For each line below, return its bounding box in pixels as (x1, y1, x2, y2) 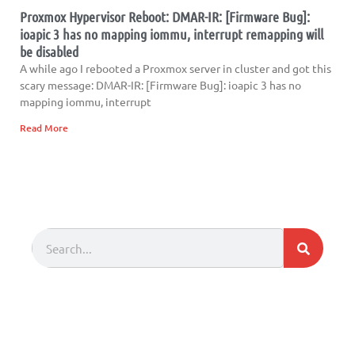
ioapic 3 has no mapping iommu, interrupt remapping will (20, 25, 323, 44)
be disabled (20, 43, 78, 61)
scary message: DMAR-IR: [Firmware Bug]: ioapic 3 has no (20, 78, 301, 93)
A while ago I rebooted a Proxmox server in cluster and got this (20, 61, 331, 76)
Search (31, 217, 64, 232)
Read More (20, 121, 68, 136)
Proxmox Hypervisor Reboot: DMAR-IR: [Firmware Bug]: (20, 8, 310, 26)
